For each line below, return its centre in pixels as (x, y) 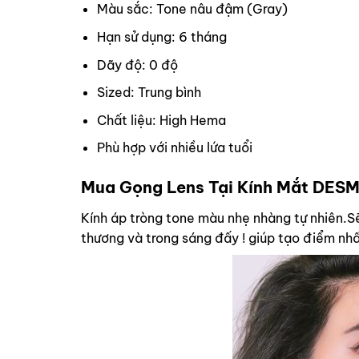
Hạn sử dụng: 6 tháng (162, 36)
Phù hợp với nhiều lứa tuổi (175, 148)
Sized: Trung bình (149, 93)
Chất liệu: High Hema (162, 120)
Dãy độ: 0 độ (138, 65)
